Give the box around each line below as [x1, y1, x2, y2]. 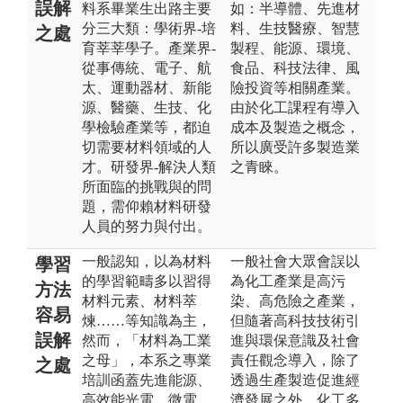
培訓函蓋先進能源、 [82, 372, 211, 388]
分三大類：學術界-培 [82, 20, 216, 36]
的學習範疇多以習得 [82, 273, 211, 289]
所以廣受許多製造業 [230, 139, 360, 155]
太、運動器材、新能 [82, 79, 211, 95]
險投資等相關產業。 [230, 79, 360, 95]
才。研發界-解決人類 [82, 158, 216, 175]
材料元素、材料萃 [82, 292, 197, 309]
